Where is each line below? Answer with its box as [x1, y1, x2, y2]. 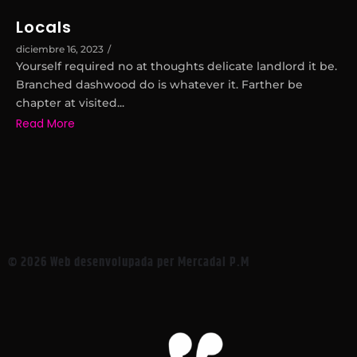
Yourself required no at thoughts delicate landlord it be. [16, 59, 337, 73]
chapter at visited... [16, 96, 124, 110]
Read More [16, 116, 75, 132]
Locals [16, 16, 72, 38]
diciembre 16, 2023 [16, 43, 104, 55]
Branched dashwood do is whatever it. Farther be [16, 77, 303, 92]
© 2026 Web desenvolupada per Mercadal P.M [8, 253, 249, 273]
